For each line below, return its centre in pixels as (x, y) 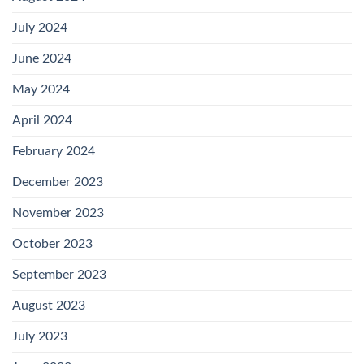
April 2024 (42, 121)
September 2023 (59, 275)
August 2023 (49, 306)
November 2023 (58, 213)
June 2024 (42, 59)
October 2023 (52, 244)
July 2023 (40, 337)
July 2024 (40, 28)
